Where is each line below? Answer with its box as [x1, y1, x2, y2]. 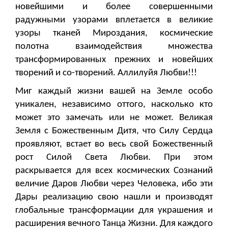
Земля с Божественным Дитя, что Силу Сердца [15, 126, 213, 136]
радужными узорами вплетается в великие [15, 15, 213, 25]
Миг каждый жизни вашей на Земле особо [15, 87, 213, 97]
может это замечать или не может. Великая [15, 113, 213, 123]
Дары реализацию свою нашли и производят [15, 192, 213, 203]
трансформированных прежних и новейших [15, 55, 213, 65]
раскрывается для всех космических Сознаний [15, 166, 213, 176]
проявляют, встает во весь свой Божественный [15, 139, 213, 150]
